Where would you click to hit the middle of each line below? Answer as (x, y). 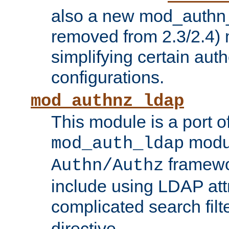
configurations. (108, 77)
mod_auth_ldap (118, 144)
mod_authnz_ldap (107, 101)
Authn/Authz (107, 166)
